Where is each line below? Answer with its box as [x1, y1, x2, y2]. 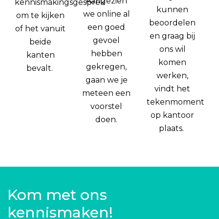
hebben [90, 49, 122, 59]
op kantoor [151, 110, 194, 120]
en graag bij [150, 31, 195, 41]
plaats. [159, 124, 186, 133]
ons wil [159, 44, 186, 54]
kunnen [156, 5, 188, 15]
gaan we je [85, 75, 128, 85]
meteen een [82, 88, 131, 98]
